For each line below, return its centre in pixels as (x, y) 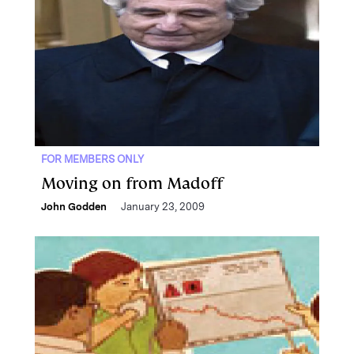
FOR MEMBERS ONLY (92, 159)
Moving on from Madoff (132, 183)
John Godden (74, 207)
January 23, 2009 (163, 207)
